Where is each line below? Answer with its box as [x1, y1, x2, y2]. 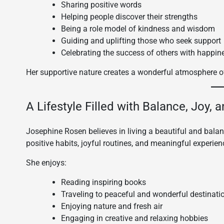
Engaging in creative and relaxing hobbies [61, 213, 208, 223]
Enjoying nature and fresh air [61, 201, 162, 211]
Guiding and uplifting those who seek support [61, 36, 221, 45]
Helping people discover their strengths [61, 12, 197, 21]
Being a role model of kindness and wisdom [61, 24, 215, 33]
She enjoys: [26, 158, 66, 167]
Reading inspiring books [61, 177, 146, 187]
